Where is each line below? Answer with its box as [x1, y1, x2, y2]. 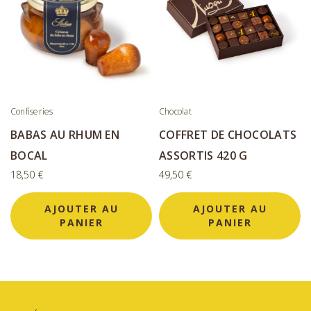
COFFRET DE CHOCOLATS [159, 126, 297, 142]
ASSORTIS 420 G [159, 147, 248, 163]
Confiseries [10, 105, 53, 117]
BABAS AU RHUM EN [10, 126, 120, 142]
